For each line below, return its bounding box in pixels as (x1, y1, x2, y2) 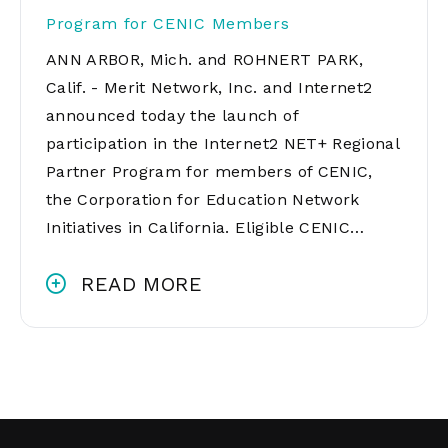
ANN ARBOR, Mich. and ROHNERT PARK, (46, 50, 364, 69)
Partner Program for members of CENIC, (46, 162, 373, 181)
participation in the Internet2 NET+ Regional (46, 134, 399, 153)
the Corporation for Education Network (46, 190, 360, 209)
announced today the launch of (46, 106, 298, 125)
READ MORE (81, 272, 203, 296)
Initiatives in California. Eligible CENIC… (46, 218, 365, 237)
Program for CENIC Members (46, 14, 290, 33)
